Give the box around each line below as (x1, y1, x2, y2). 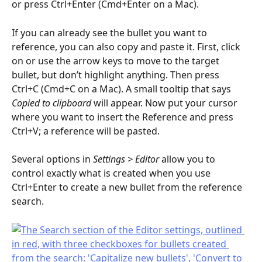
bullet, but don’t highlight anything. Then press (12, 68, 222, 81)
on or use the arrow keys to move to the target (12, 54, 222, 67)
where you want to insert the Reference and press (12, 110, 236, 123)
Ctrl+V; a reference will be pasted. (12, 124, 160, 137)
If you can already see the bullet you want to (12, 26, 209, 39)
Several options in (12, 153, 93, 166)
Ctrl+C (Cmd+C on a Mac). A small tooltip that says (12, 82, 233, 95)
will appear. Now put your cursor (91, 96, 240, 109)
